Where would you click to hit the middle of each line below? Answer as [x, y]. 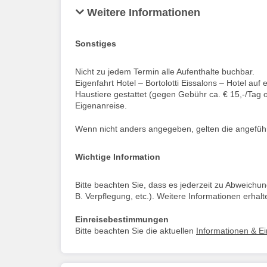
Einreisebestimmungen [122, 219]
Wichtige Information [118, 156]
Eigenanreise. [101, 105]
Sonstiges [96, 43]
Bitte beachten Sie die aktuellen [136, 230]
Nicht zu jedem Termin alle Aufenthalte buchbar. [165, 71]
